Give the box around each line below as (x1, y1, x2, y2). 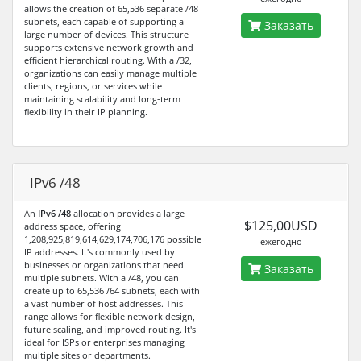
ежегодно (259, 235, 302, 247)
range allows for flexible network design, (24, 310, 195, 322)
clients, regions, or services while (24, 80, 162, 92)
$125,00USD (244, 217, 318, 234)
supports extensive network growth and (24, 41, 193, 53)
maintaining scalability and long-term (24, 93, 180, 105)
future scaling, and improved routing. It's (24, 323, 196, 335)
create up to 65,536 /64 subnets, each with (24, 284, 200, 297)
